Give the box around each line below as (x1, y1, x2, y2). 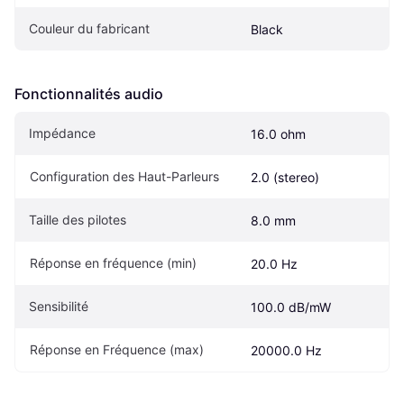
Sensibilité (29, 298, 88, 315)
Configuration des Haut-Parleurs (30, 169, 219, 185)
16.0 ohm (251, 126, 306, 142)
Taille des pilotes (29, 212, 126, 228)
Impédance (29, 125, 96, 142)
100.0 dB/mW (251, 299, 331, 316)
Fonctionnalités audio (14, 85, 163, 104)
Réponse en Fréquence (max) (30, 342, 204, 358)
